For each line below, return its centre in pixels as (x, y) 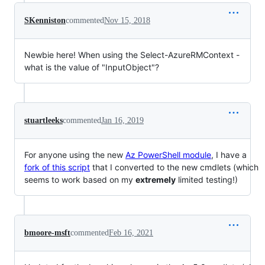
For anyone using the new (75, 155)
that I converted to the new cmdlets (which (174, 167)
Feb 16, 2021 (131, 233)
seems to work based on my (80, 180)
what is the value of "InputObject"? (92, 67)
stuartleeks (43, 120)
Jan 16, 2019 (122, 120)
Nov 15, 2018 (127, 20)
